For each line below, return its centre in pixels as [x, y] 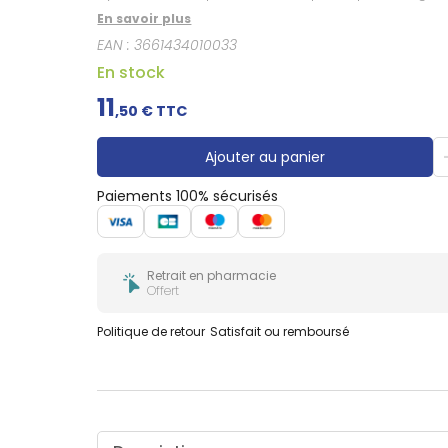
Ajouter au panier [264, 156]
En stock [131, 72]
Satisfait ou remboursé [280, 331]
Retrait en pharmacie [212, 275]
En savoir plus [144, 18]
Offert [163, 290]
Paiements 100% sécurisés [188, 195]
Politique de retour [151, 331]
